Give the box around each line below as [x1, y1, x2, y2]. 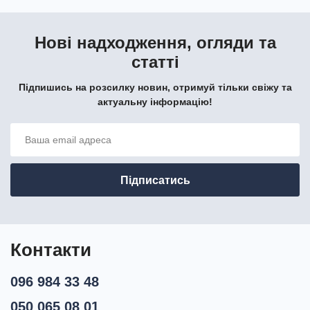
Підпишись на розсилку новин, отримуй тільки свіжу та [18, 82, 292, 93]
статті [131, 53, 179, 72]
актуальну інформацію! [98, 96, 212, 108]
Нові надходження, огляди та [34, 33, 276, 53]
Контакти [10, 239, 91, 261]
